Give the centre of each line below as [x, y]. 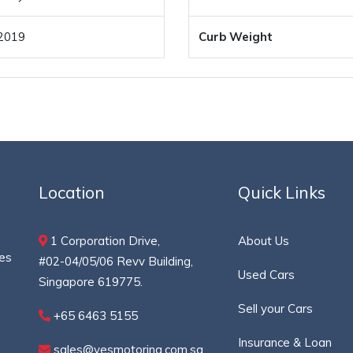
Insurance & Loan [285, 342]
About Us [264, 241]
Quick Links [282, 192]
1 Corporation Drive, [104, 241]
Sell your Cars [276, 308]
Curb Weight [236, 37]
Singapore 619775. [91, 282]
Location [72, 192]
